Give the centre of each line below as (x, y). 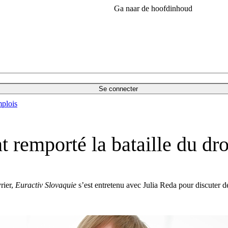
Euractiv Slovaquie (46, 185)
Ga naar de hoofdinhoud (153, 8)
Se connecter (118, 89)
